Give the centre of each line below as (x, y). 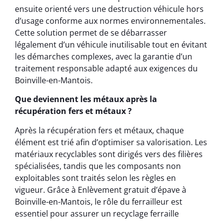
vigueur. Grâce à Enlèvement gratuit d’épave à (101, 190)
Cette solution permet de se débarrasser (91, 32)
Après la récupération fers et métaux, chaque (99, 130)
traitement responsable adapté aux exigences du (106, 68)
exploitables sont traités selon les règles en (95, 178)
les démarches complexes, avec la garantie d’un (104, 56)
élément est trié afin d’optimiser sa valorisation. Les (111, 142)
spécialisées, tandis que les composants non (98, 166)
